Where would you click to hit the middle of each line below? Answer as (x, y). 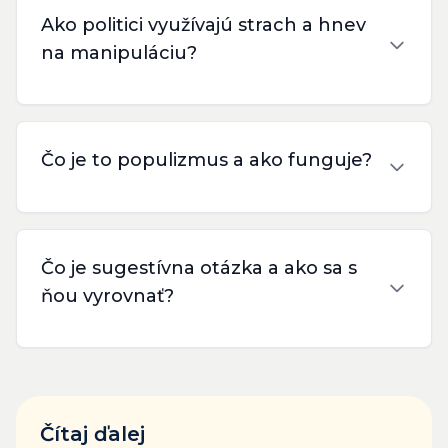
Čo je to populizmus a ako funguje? (206, 160)
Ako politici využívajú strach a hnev (203, 24)
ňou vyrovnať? (107, 295)
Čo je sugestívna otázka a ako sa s (199, 267)
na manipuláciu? (119, 52)
